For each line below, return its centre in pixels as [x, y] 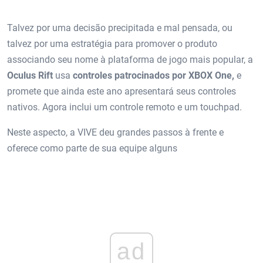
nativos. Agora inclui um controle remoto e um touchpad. [124, 107]
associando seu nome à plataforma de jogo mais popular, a [130, 59]
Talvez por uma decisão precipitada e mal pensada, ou [120, 28]
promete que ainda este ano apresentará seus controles [122, 91]
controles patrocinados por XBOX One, [154, 75]
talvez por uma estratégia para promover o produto [112, 43]
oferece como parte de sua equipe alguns [92, 148]
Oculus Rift [30, 75]
